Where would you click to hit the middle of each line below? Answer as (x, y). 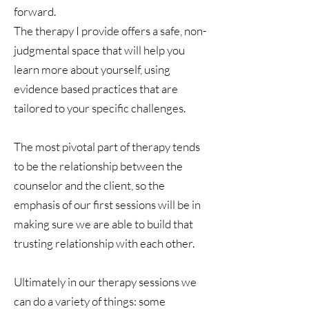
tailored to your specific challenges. (101, 108)
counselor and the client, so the (89, 185)
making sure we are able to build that (103, 224)
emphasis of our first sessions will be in (107, 205)
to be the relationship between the (98, 166)
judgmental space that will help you (99, 50)
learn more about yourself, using (92, 69)
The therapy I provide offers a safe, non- (110, 31)
